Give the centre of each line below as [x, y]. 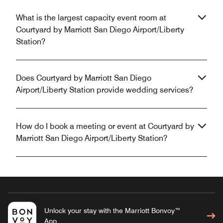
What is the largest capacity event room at [91, 17]
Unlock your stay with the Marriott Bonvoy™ [112, 210]
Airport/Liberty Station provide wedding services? [105, 90]
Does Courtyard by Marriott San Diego [84, 78]
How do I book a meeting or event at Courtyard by [105, 126]
